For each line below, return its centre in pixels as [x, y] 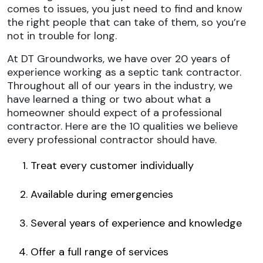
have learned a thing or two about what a [109, 99]
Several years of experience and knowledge [136, 223]
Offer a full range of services [100, 252]
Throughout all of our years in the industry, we [120, 86]
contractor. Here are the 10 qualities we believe [122, 126]
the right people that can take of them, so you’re [127, 22]
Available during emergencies [102, 194]
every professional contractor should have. [112, 140]
